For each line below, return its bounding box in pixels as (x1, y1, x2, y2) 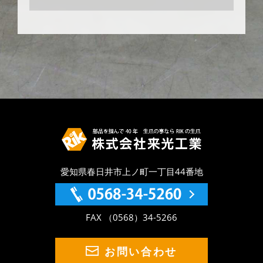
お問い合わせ (104, 244, 177, 258)
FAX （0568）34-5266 (86, 211, 177, 223)
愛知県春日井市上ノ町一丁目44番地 (60, 165, 203, 177)
